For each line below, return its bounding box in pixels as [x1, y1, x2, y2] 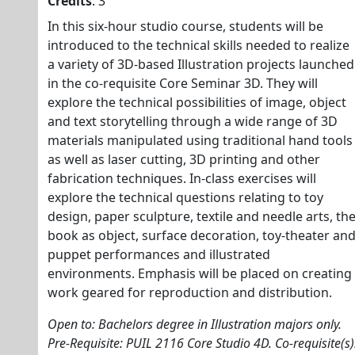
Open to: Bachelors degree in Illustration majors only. [48, 315, 342, 333]
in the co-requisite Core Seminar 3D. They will [48, 74, 318, 92]
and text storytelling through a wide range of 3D [48, 113, 338, 130]
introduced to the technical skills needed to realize [48, 36, 349, 54]
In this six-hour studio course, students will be [48, 17, 323, 35]
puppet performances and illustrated [48, 246, 270, 263]
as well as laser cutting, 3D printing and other [48, 151, 320, 168]
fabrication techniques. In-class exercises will [48, 170, 316, 187]
